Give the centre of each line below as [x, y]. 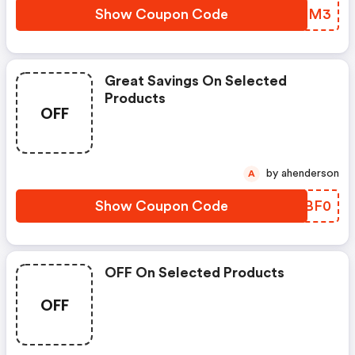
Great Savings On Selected [196, 81]
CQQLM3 [298, 14]
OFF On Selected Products [195, 273]
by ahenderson [310, 174]
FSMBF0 [302, 206]
